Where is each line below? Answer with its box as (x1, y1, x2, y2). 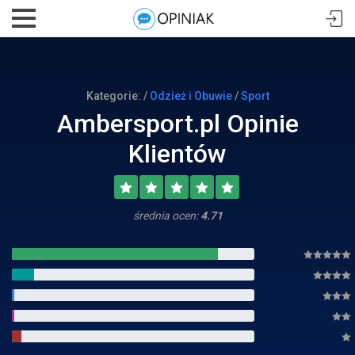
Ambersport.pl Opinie (56, 109, 299, 139)
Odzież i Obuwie (149, 90, 232, 102)
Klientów (128, 139, 227, 169)
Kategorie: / (86, 90, 150, 102)
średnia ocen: (132, 209, 200, 222)
